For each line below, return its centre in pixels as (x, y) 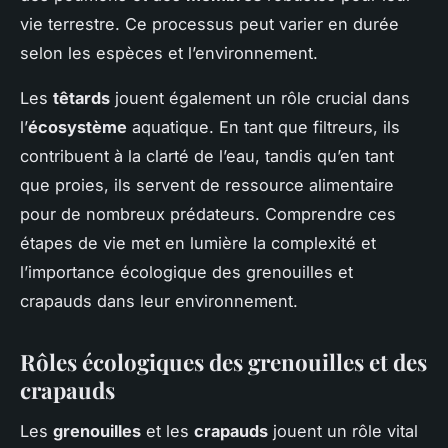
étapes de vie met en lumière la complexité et (198, 243)
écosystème (77, 127)
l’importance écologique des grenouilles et (186, 272)
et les (167, 430)
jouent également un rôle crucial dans (260, 98)
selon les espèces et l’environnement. (169, 53)
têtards (81, 98)
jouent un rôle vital (343, 430)
